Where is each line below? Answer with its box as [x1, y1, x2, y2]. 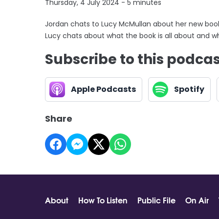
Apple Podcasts [71, 84, 136, 95]
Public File [137, 194, 175, 206]
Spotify [174, 84, 204, 95]
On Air [185, 194, 209, 206]
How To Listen [78, 194, 128, 206]
